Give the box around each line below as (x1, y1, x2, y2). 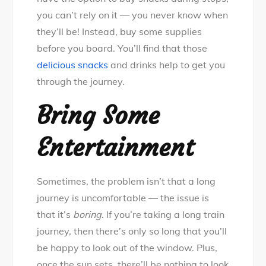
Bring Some (37, 100, 160, 131)
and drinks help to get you (108, 59, 226, 71)
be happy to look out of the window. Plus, (37, 242, 218, 254)
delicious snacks (37, 59, 109, 71)
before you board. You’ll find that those (37, 42, 208, 55)
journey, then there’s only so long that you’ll (37, 225, 227, 237)
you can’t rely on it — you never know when (37, 9, 229, 21)
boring (73, 208, 102, 221)
